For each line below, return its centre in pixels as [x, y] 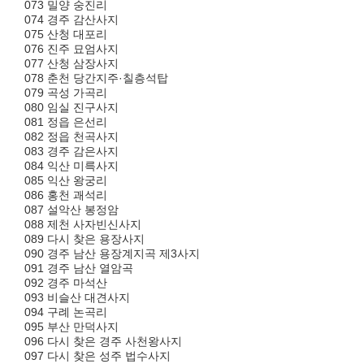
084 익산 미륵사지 [71, 166]
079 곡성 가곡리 [66, 93]
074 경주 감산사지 [71, 19]
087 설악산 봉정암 [71, 210]
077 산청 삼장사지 [71, 63]
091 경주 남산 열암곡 [79, 268]
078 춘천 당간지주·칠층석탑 [96, 78]
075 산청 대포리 [66, 34]
